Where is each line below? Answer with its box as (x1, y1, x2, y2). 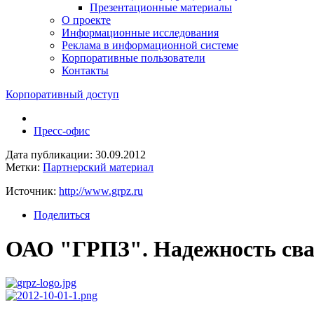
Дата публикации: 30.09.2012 (6, 148, 146, 161)
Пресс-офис (34, 124, 90, 137)
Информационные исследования (62, 26, 219, 39)
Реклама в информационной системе (62, 39, 238, 51)
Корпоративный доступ (6, 88, 119, 100)
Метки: (6, 161, 43, 173)
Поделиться (34, 208, 90, 221)
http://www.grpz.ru (59, 184, 143, 197)
